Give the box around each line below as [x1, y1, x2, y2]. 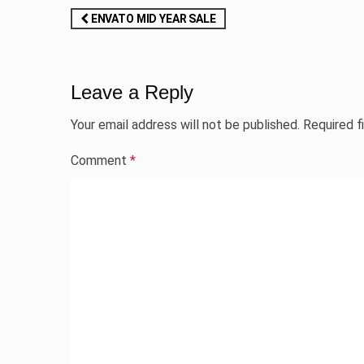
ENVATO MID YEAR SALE [88, 12, 216, 25]
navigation [70, 31, 175, 56]
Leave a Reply [71, 81, 193, 103]
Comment [71, 153, 130, 168]
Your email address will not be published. [71, 117, 300, 132]
